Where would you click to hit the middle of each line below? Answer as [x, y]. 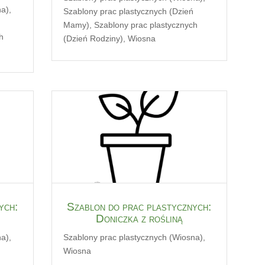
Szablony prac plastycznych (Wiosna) [133, 237]
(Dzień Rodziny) [93, 38]
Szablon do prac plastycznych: [139, 206]
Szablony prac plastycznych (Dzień [128, 11]
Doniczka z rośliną [139, 218]
